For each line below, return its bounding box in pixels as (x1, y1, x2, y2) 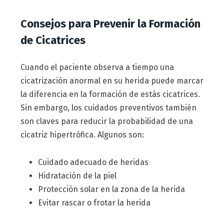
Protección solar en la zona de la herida (37, 184, 185, 194)
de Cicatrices (20, 33, 85, 47)
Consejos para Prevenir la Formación (20, 17, 200, 31)
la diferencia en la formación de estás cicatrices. (20, 89, 200, 99)
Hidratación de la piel (37, 170, 116, 180)
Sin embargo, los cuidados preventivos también (20, 103, 196, 113)
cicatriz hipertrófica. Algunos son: (20, 130, 144, 140)
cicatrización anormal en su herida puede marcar (20, 76, 203, 86)
